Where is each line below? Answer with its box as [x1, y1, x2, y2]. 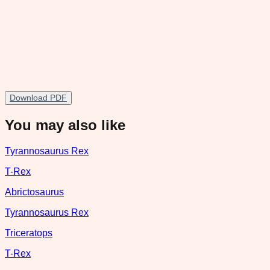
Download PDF [10, 92, 67, 102]
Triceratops [5, 227, 52, 238]
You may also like [5, 116, 125, 133]
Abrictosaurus [5, 186, 64, 197]
